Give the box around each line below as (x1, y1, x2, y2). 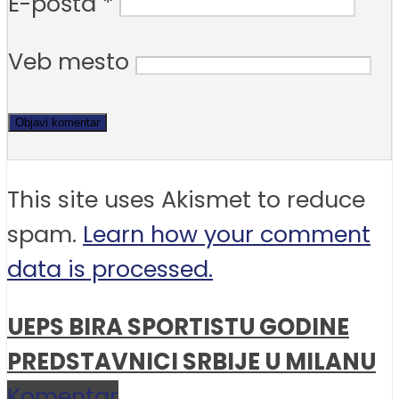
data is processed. (7, 253, 213, 286)
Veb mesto (8, 45, 129, 77)
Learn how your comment (83, 218, 370, 251)
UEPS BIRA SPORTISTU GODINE (7, 311, 349, 343)
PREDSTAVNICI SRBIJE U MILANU (7, 346, 376, 378)
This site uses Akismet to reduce (7, 183, 365, 216)
